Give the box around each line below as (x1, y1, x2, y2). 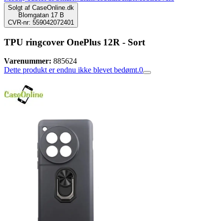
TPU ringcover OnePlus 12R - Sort (4, 37, 145, 47)
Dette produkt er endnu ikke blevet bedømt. (4, 66, 139, 74)
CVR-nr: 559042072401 (8, 19, 74, 26)
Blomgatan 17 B (18, 11, 64, 19)
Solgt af (8, 4, 30, 11)
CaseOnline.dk (32, 4, 74, 11)
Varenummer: (4, 57, 51, 66)
